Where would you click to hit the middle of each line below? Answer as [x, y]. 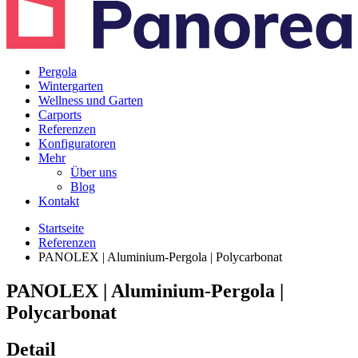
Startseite [61, 228]
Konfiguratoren [77, 143]
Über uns [93, 172]
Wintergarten [71, 86]
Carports [60, 114]
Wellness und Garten [91, 100]
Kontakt [59, 201]
